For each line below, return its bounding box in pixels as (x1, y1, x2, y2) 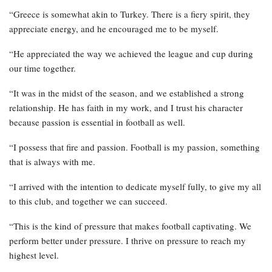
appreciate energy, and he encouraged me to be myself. (9, 22, 219, 35)
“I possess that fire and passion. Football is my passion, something (9, 141, 260, 154)
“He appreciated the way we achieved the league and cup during (9, 47, 253, 60)
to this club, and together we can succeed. (9, 195, 168, 208)
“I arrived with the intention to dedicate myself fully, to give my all (9, 180, 261, 193)
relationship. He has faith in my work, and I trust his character (9, 101, 243, 114)
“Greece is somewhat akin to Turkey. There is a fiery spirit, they (9, 8, 250, 21)
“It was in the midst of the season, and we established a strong (9, 87, 244, 100)
